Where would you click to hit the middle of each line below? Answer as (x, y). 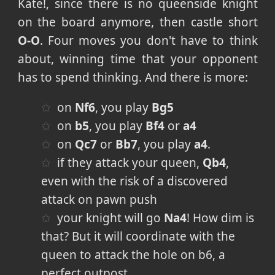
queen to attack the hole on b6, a (133, 254)
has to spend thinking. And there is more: (133, 77)
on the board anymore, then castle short (137, 22)
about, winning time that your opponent (137, 59)
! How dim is (221, 218)
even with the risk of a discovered (134, 181)
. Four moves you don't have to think (149, 40)
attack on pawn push (99, 199)
